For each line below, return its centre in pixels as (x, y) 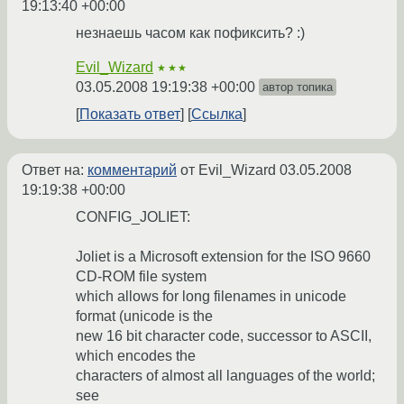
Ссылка (217, 115)
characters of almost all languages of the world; (225, 376)
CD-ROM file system (141, 277)
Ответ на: (55, 170)
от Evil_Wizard (228, 170)
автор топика (298, 87)
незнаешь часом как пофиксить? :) (190, 33)
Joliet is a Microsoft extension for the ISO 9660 (223, 257)
